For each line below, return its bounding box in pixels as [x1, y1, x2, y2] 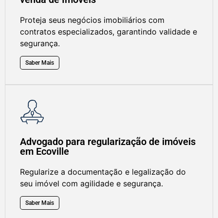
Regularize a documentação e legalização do [20, 166, 186, 177]
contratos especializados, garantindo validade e [20, 26, 197, 36]
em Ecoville [20, 145, 69, 157]
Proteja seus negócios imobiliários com [20, 15, 164, 25]
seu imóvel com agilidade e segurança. [20, 178, 163, 188]
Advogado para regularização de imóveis [20, 135, 196, 147]
